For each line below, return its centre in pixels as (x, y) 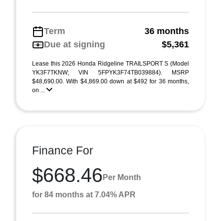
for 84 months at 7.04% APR (84, 195)
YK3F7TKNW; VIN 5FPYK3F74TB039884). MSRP (110, 73)
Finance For (63, 150)
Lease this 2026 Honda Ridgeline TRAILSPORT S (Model (110, 64)
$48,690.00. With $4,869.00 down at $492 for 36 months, (110, 81)
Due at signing (74, 44)
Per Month (122, 177)
